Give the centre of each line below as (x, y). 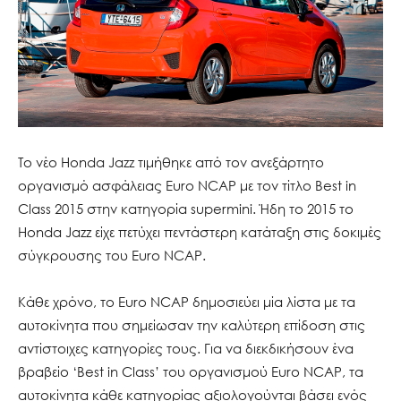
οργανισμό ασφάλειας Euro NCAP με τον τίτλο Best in (187, 185)
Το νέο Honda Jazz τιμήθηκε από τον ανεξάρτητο (171, 162)
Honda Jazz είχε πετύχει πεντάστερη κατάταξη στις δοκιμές (200, 231)
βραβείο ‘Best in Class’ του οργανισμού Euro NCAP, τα (191, 371)
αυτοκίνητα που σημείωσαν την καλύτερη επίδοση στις (192, 324)
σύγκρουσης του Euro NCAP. (112, 255)
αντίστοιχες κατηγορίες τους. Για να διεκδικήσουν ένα (186, 348)
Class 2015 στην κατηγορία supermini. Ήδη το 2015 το (186, 208)
